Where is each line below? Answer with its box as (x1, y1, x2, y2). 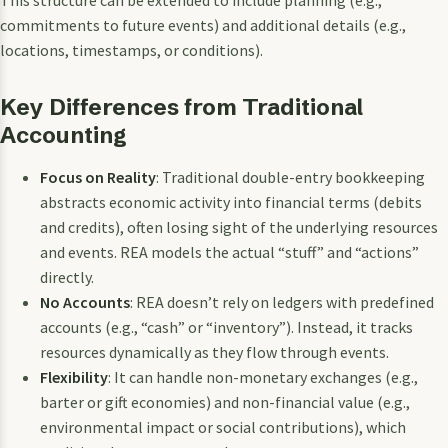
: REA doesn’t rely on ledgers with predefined (130, 292, 434, 313)
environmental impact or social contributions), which (40, 417, 406, 438)
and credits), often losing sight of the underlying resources (40, 217, 438, 238)
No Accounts (40, 292, 130, 313)
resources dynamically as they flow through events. (40, 342, 389, 363)
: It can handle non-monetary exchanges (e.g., (108, 367, 418, 388)
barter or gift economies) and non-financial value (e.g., (40, 392, 410, 413)
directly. (40, 267, 94, 288)
